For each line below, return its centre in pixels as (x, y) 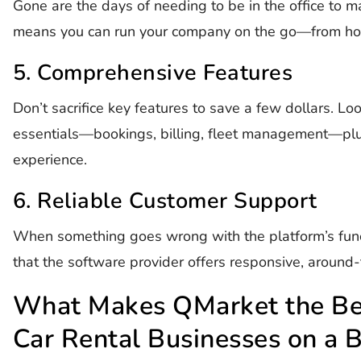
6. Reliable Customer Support (165, 201)
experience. (50, 159)
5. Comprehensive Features (153, 73)
